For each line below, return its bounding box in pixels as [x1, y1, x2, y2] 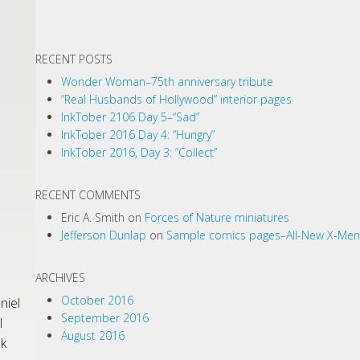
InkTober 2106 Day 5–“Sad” [61, 109, 199, 125]
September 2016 [61, 310, 149, 325]
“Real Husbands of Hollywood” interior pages [61, 92, 292, 107]
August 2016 [61, 328, 125, 343]
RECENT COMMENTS [35, 187, 141, 202]
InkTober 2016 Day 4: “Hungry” [61, 127, 215, 142]
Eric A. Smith [61, 210, 125, 225]
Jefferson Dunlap [61, 227, 146, 243]
